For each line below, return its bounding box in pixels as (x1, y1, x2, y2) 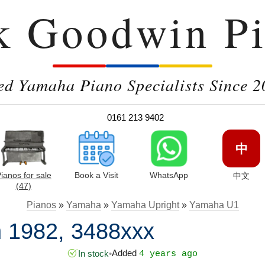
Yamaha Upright (111, 200, 179, 210)
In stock (78, 248, 109, 258)
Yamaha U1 (189, 200, 239, 210)
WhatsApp (149, 170, 188, 180)
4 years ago (139, 248, 198, 259)
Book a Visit (74, 170, 118, 180)
